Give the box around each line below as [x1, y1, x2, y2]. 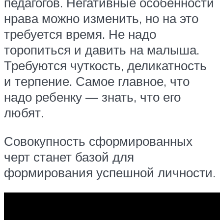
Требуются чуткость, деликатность [4, 57, 207, 74]
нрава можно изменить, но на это [4, 10, 198, 27]
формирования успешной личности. [4, 164, 216, 180]
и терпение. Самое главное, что [4, 73, 190, 89]
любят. [4, 105, 44, 121]
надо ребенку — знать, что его [4, 89, 181, 105]
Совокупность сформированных [4, 133, 192, 149]
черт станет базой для [4, 148, 134, 165]
